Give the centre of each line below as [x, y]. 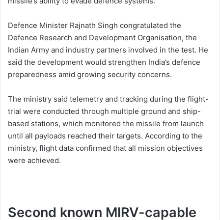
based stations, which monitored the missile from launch [106, 124]
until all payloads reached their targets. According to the [105, 136]
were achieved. [34, 160]
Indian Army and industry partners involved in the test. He [108, 50]
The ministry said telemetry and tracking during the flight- [108, 99]
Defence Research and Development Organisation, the [102, 38]
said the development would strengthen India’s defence [104, 62]
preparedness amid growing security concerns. [90, 74]
